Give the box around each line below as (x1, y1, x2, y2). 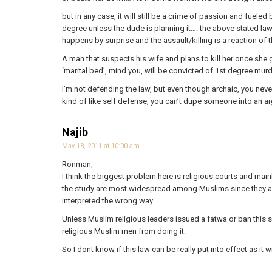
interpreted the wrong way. (62, 195, 154, 205)
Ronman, (62, 159, 93, 169)
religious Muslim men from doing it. (62, 226, 186, 236)
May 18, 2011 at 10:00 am (62, 141, 140, 150)
